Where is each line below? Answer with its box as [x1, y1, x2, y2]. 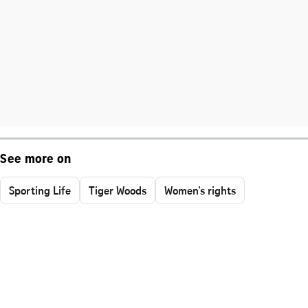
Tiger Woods [89, 182, 146, 198]
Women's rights [164, 182, 236, 198]
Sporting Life [9, 182, 71, 198]
